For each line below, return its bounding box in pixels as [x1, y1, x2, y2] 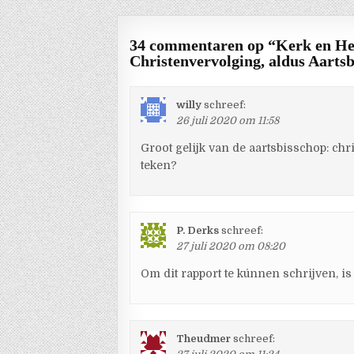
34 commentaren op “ [130, 36, 277, 54]
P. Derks [176, 224, 220, 236]
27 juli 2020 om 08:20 [176, 240, 286, 252]
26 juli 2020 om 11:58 [176, 115, 280, 126]
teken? [141, 159, 178, 171]
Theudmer [176, 333, 232, 345]
